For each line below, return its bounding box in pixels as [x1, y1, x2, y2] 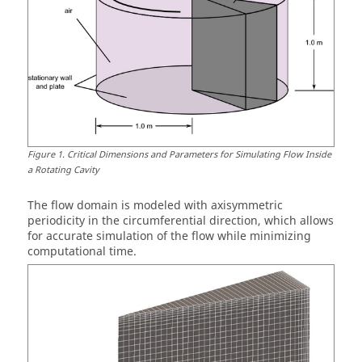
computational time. [27, 243, 137, 261]
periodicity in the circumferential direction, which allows [27, 213, 334, 230]
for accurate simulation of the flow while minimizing [27, 228, 311, 246]
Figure [27, 148, 55, 162]
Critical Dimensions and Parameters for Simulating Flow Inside [67, 148, 331, 162]
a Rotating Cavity [27, 163, 99, 178]
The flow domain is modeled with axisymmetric [27, 197, 283, 215]
